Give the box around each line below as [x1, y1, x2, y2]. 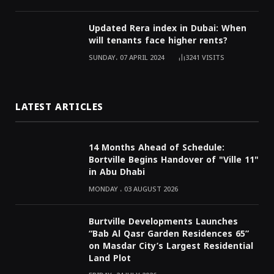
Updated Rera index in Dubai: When [89, 20, 246, 37]
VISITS [202, 50, 224, 65]
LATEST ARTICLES [15, 98, 103, 116]
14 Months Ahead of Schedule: [89, 139, 224, 157]
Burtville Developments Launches [89, 213, 238, 231]
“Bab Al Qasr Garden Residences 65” [89, 226, 249, 243]
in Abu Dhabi [89, 164, 145, 181]
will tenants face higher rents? [89, 32, 228, 49]
